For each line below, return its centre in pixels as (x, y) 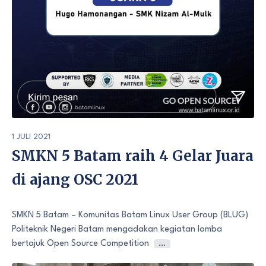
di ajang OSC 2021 (75, 180)
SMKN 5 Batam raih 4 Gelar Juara (133, 156)
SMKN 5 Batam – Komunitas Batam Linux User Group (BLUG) (130, 216)
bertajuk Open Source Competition (80, 244)
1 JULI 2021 (31, 137)
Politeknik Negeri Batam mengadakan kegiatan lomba (117, 230)
